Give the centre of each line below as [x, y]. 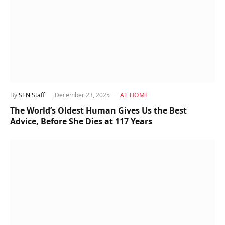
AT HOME [135, 95]
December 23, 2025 [82, 95]
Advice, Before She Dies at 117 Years [81, 121]
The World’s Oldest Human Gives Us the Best [98, 110]
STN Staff [32, 95]
